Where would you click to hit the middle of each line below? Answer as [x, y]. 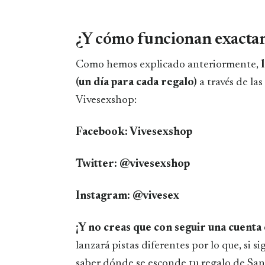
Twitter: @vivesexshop [133, 164]
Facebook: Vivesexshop [134, 132]
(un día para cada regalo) [136, 82]
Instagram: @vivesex [127, 196]
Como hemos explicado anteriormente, [168, 64]
